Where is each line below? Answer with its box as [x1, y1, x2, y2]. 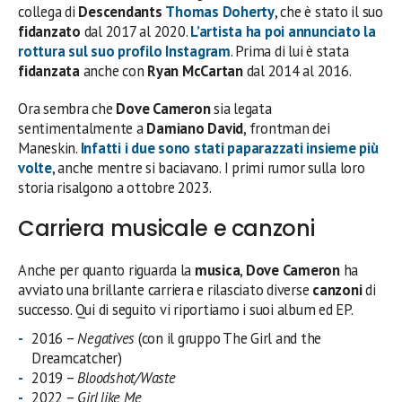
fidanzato [18, 22, 81, 42]
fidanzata [18, 61, 80, 82]
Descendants [78, 2, 162, 22]
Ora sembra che [18, 99, 117, 119]
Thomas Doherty [165, 2, 275, 22]
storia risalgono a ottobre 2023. [18, 178, 213, 198]
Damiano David [146, 118, 244, 139]
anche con [79, 61, 148, 82]
